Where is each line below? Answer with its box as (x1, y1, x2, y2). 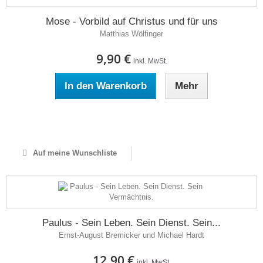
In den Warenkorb (65, 80, 147, 92)
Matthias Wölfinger (100, 29, 163, 38)
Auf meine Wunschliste (30, 149, 117, 157)
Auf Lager (114, 116, 149, 124)
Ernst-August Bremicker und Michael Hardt (59, 231, 204, 240)
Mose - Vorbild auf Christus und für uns (45, 16, 218, 27)
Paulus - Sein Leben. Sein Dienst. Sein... (42, 217, 221, 228)
